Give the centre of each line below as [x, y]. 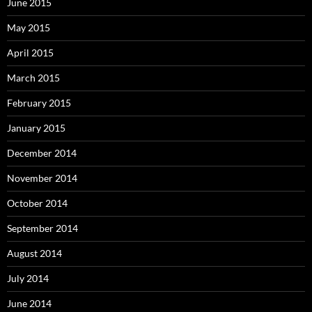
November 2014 [42, 178]
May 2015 [29, 27]
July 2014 [28, 278]
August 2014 [34, 253]
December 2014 [42, 153]
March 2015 [33, 77]
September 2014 [42, 228]
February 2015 [39, 102]
